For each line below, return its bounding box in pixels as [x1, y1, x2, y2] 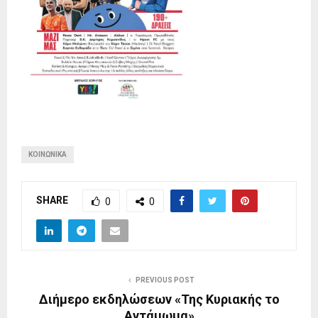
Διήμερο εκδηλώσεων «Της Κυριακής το [38, 292, 280, 307]
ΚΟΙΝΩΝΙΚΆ [28, 150, 67, 159]
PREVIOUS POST [135, 276, 194, 285]
